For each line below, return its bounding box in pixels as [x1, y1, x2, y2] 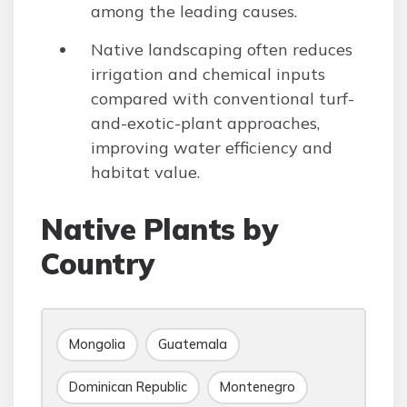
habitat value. [91, 162, 200, 183]
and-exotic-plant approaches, [91, 113, 320, 134]
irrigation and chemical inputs [91, 64, 325, 84]
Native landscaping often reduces [91, 39, 352, 60]
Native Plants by [41, 211, 277, 247]
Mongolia [69, 336, 125, 352]
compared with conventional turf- [91, 88, 354, 109]
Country [41, 245, 154, 282]
